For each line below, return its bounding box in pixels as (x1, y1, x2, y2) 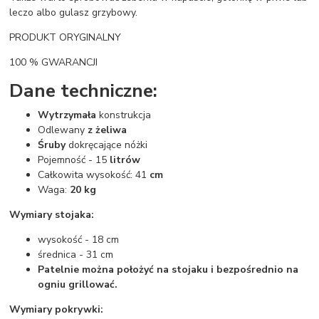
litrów (107, 153, 141, 167)
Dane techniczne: (9, 77, 158, 103)
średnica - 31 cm (38, 248, 114, 262)
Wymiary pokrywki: (9, 303, 104, 317)
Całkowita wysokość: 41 (38, 168, 147, 182)
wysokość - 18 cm (38, 233, 120, 247)
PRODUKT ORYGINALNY (9, 30, 122, 44)
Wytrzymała (38, 108, 97, 122)
